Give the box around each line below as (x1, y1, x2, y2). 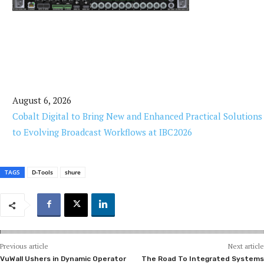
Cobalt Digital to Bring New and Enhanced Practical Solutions (12, 110, 262, 122)
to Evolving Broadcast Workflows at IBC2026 (12, 126, 192, 138)
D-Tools (32, 168, 53, 176)
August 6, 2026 (12, 94, 71, 106)
